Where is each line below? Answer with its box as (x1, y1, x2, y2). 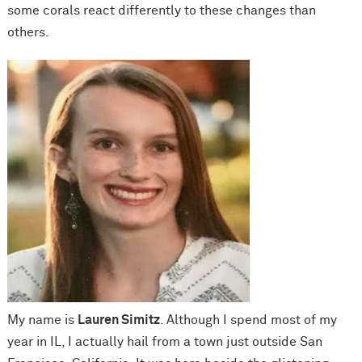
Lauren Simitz (77, 313, 160, 326)
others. (6, 25, 49, 39)
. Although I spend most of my (159, 313, 337, 326)
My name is (6, 313, 78, 326)
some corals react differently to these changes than (6, 3, 316, 17)
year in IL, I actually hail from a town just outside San (6, 335, 322, 348)
